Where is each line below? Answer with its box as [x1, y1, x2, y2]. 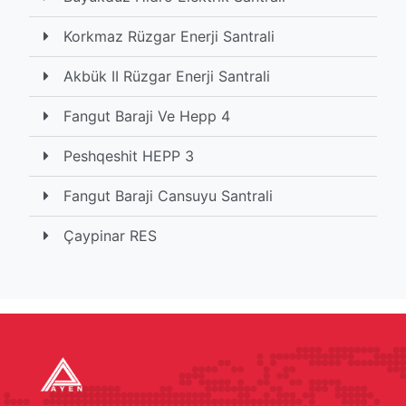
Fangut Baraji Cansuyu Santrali [63, 187, 273, 206]
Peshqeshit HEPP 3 [63, 147, 194, 166]
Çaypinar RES [63, 227, 157, 246]
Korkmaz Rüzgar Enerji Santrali [63, 27, 275, 46]
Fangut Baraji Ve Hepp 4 [63, 107, 230, 126]
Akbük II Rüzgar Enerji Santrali [63, 67, 270, 86]
